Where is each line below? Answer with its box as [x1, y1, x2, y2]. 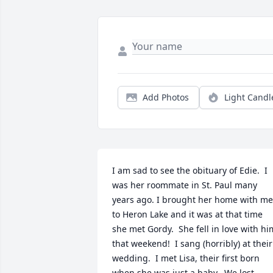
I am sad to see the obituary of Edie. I [112, 165, 268, 177]
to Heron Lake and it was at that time [112, 208, 263, 221]
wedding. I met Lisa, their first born [112, 252, 260, 264]
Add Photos [143, 91, 189, 104]
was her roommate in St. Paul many [112, 179, 257, 191]
